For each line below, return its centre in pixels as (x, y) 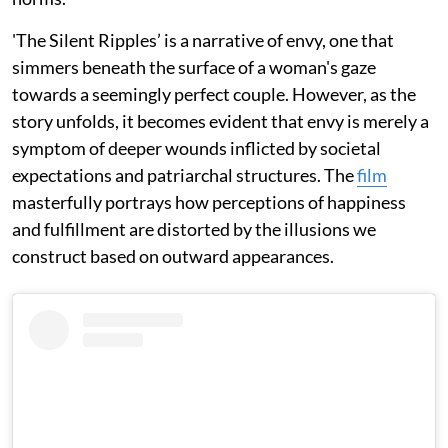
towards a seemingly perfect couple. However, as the (214, 93)
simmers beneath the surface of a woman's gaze (194, 66)
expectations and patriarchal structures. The (184, 174)
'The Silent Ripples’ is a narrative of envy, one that (203, 39)
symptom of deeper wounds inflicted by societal (196, 147)
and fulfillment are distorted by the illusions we (194, 228)
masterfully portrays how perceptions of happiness (209, 201)
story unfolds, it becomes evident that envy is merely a (220, 120)
